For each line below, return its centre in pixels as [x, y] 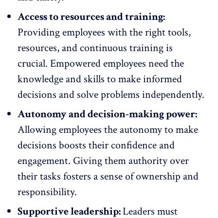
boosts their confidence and [116, 145]
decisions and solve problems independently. [111, 94]
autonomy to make [159, 129]
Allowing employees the [69, 129]
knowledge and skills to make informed [100, 79]
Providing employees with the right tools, [104, 32]
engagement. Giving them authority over [103, 161]
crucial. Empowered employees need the [101, 63]
